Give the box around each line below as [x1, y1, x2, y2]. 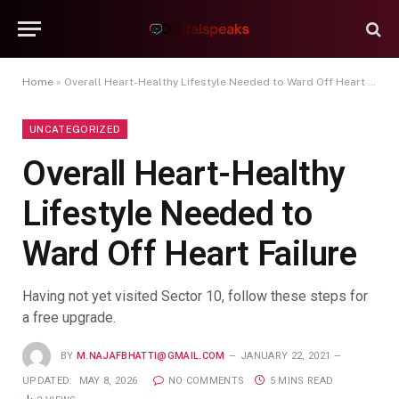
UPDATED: [22, 375, 73, 387]
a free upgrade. [22, 309, 116, 326]
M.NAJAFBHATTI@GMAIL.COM [77, 349, 225, 362]
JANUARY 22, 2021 [240, 349, 331, 362]
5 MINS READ [269, 375, 334, 387]
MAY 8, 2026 [78, 375, 138, 387]
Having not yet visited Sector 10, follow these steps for [22, 288, 368, 305]
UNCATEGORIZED [29, 124, 121, 134]
